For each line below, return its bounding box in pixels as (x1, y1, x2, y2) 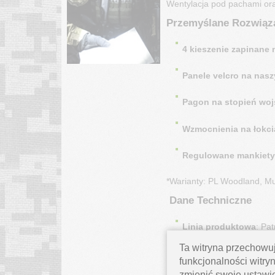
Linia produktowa (182, 222, 256, 232)
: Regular (208, 248, 244, 258)
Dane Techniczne (166, 195, 252, 207)
